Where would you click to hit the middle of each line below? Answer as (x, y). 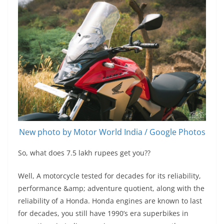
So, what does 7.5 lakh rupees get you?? (84, 153)
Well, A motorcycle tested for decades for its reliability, (109, 176)
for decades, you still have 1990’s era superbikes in (103, 213)
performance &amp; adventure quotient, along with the (111, 188)
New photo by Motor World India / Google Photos (112, 132)
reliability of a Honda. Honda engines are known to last (110, 201)
